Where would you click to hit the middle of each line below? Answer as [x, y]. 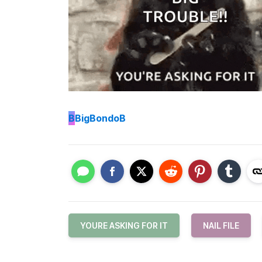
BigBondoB [100, 118]
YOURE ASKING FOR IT [124, 225]
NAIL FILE [221, 225]
